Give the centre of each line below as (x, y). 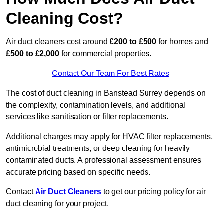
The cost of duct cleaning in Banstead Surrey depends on (106, 93)
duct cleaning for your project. (58, 204)
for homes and (182, 42)
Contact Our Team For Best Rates (110, 74)
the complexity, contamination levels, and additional (96, 105)
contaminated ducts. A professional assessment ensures (104, 160)
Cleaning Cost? (65, 18)
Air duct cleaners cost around (58, 42)
